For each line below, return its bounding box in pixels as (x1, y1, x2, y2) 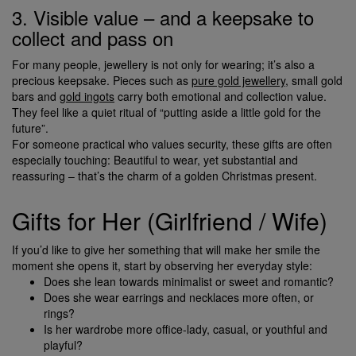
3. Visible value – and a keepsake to (12, 2, 314, 31)
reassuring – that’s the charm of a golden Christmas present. (12, 167, 317, 184)
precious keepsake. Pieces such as (12, 72, 192, 88)
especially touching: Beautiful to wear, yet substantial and (12, 151, 298, 168)
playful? (44, 336, 83, 353)
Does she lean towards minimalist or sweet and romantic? (44, 273, 334, 289)
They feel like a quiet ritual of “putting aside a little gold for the (12, 103, 321, 120)
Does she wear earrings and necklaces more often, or (44, 288, 314, 305)
